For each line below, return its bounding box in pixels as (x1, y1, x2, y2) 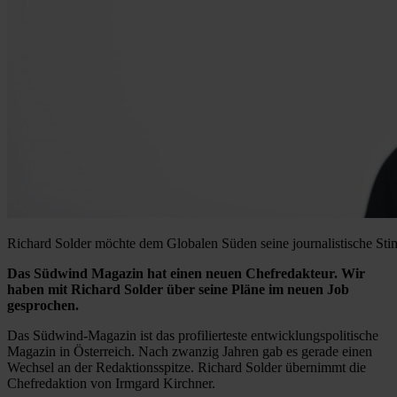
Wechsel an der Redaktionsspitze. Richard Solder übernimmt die (7, 359, 366, 375)
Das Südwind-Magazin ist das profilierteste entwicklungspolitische (7, 327, 378, 343)
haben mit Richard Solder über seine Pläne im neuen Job (7, 281, 349, 297)
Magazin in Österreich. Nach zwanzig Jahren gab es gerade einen (7, 343, 372, 359)
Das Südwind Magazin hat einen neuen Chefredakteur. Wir (7, 265, 365, 281)
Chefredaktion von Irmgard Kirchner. (7, 375, 215, 391)
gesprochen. (7, 297, 82, 313)
